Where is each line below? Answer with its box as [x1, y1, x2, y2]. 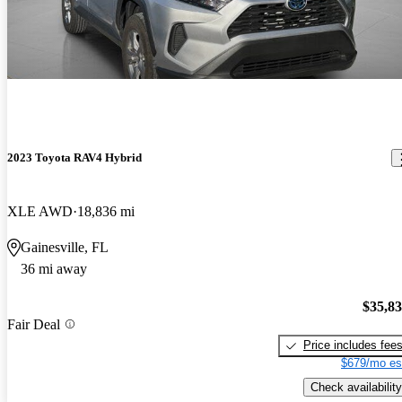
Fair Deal [7, 316, 60, 332]
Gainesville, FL [21, 239, 109, 255]
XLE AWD [7, 203, 73, 219]
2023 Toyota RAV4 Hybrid [7, 151, 142, 165]
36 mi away [21, 260, 87, 276]
